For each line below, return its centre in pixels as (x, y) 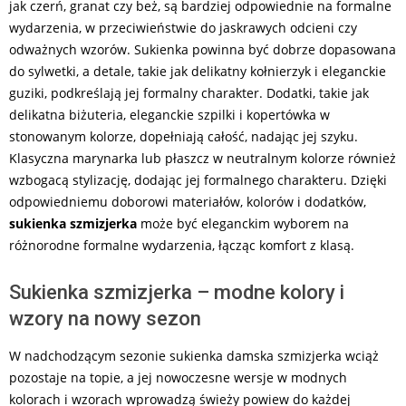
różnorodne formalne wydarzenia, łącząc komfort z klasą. (182, 245)
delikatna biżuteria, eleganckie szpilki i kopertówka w (169, 115)
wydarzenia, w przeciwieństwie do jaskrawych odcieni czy (183, 28)
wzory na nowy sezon (105, 319)
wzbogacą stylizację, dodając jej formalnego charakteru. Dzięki (198, 180)
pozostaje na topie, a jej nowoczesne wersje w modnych (178, 377)
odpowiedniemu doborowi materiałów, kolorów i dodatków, (188, 202)
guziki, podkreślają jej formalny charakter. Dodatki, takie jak (189, 93)
